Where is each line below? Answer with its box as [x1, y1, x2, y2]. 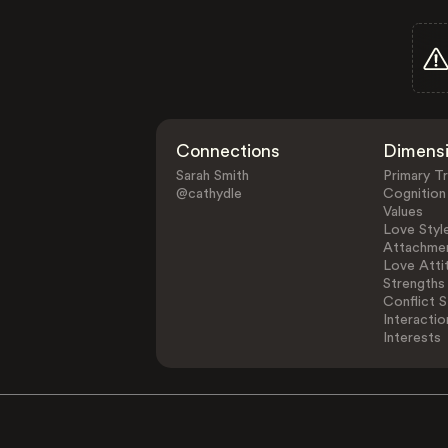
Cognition [382, 187, 446, 201]
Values [382, 205, 423, 219]
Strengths [382, 277, 445, 291]
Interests [382, 331, 441, 345]
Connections [176, 142, 281, 160]
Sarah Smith [176, 169, 250, 183]
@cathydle [176, 187, 243, 201]
